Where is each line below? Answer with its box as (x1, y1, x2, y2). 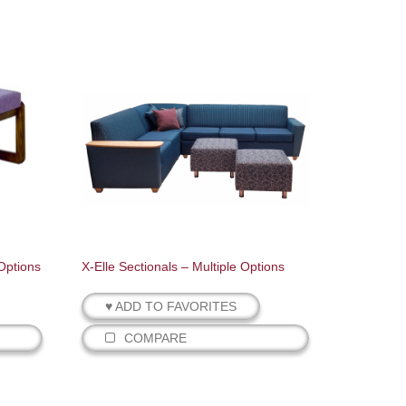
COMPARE (123, 330, 187, 345)
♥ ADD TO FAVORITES (105, 298, 237, 314)
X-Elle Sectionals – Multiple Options (82, 258, 285, 274)
